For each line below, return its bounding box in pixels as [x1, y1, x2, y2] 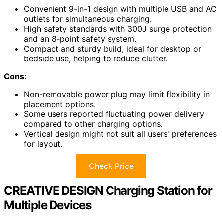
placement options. [24, 99, 96, 110]
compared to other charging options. [24, 119, 163, 129]
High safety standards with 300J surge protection [24, 24, 212, 34]
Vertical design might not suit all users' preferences [24, 129, 217, 139]
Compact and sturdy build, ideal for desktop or [24, 44, 201, 54]
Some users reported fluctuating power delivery [24, 109, 204, 119]
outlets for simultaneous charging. [24, 14, 152, 24]
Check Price [88, 161, 134, 171]
